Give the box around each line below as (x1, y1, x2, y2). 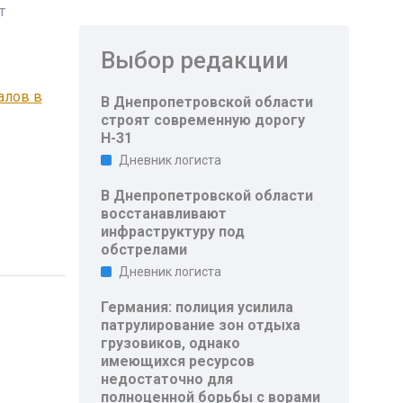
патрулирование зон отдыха (101, 317, 301, 334)
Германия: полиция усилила (101, 299, 294, 316)
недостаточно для (101, 371, 234, 388)
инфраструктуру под (101, 223, 246, 240)
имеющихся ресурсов (101, 353, 255, 370)
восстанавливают (101, 205, 228, 222)
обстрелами (101, 241, 188, 258)
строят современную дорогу (101, 112, 306, 129)
